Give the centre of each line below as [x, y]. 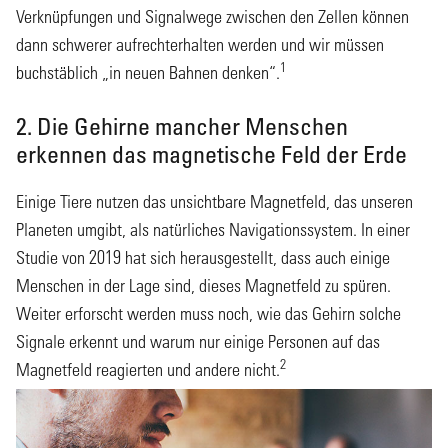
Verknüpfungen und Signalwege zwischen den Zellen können [212, 17]
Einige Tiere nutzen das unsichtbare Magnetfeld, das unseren [214, 202]
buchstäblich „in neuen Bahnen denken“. [148, 73]
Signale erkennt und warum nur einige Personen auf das [198, 342]
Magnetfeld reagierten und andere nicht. [148, 370]
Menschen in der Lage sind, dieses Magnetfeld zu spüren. [203, 286]
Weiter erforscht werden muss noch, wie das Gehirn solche [208, 314]
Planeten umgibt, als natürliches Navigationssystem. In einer [213, 230]
